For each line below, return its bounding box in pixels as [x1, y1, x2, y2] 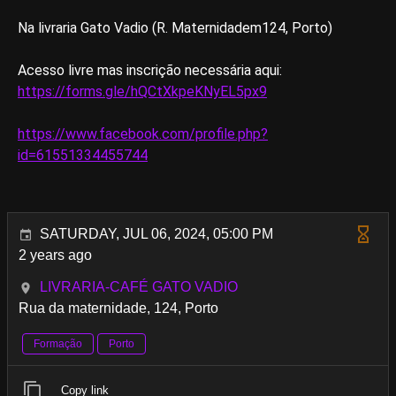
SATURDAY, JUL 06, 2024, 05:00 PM [40, 226, 273, 241]
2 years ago [19, 247, 92, 263]
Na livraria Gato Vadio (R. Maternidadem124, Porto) [18, 19, 332, 36]
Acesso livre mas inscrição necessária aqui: [18, 62, 282, 79]
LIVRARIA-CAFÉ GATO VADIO [40, 279, 238, 294]
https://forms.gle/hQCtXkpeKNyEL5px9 [18, 83, 267, 100]
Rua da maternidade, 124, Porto [19, 301, 218, 316]
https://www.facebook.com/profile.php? [18, 126, 268, 142]
